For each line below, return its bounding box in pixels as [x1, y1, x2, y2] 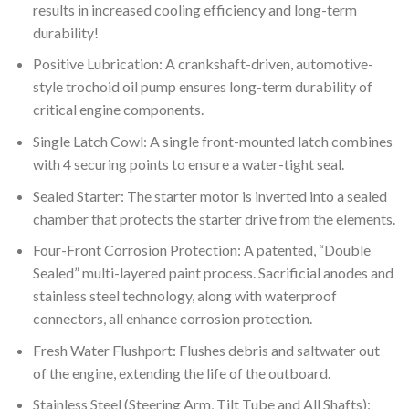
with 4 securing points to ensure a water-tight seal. [32, 155, 344, 173]
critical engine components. [32, 100, 204, 119]
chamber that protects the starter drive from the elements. [32, 209, 395, 227]
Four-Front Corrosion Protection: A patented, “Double [32, 241, 371, 259]
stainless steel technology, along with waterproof [32, 287, 337, 305]
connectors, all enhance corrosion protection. [32, 309, 312, 328]
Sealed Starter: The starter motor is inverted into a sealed [32, 186, 387, 204]
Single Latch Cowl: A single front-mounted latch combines [32, 132, 393, 151]
